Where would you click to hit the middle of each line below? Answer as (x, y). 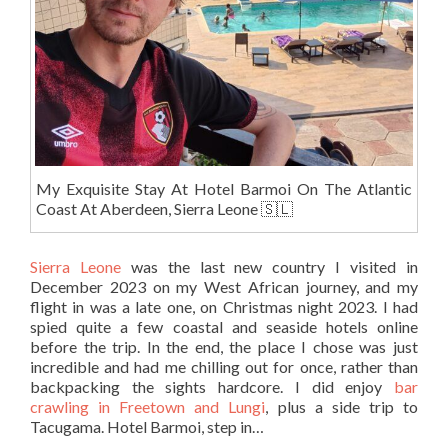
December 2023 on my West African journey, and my (224, 286)
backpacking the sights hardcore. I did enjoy (212, 386)
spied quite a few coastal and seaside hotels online (224, 326)
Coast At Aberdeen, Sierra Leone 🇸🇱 (164, 209)
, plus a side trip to (342, 406)
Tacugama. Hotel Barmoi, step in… (147, 426)
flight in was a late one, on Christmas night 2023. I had (224, 306)
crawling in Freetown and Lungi (148, 406)
